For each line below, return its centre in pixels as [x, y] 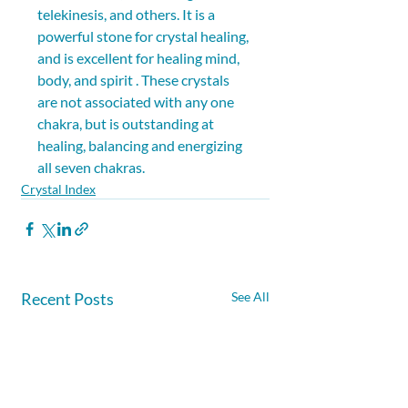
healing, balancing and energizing [141, 145]
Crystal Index [58, 189]
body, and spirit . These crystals [135, 79]
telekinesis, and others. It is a [127, 14]
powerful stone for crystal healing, [144, 36]
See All [250, 296]
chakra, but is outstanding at [127, 123]
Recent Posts [67, 298]
